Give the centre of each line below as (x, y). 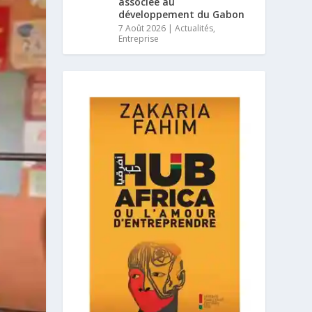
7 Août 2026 (142, 28)
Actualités (194, 28)
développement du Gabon (182, 14)
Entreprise (139, 38)
